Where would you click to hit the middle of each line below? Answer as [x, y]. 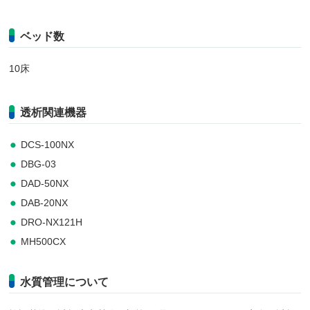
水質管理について [65, 282]
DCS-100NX [48, 144]
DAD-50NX [45, 183]
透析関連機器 [54, 112]
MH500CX [44, 241]
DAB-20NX [45, 202]
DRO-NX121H [52, 222]
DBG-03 [39, 164]
